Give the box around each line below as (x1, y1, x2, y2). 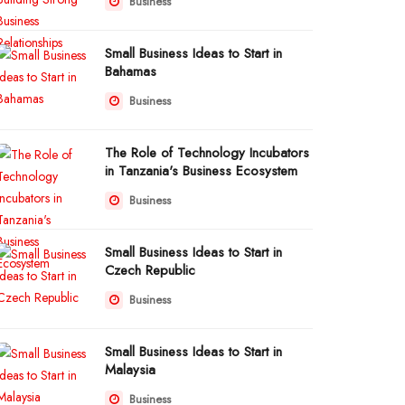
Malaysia (105, 360, 155, 380)
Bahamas (105, 61, 156, 81)
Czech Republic (105, 260, 195, 280)
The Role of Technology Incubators (105, 143, 309, 163)
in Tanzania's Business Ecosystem (105, 161, 297, 181)
